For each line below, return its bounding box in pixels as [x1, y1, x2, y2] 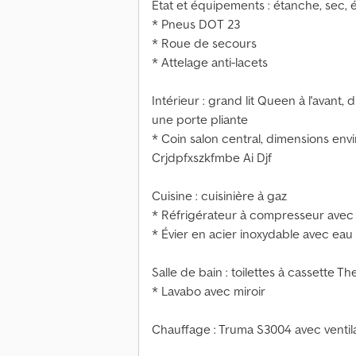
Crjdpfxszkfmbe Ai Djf [152, 149, 272, 166]
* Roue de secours [152, 35, 257, 52]
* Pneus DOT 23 [152, 16, 240, 33]
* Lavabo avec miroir [152, 283, 265, 300]
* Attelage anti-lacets [152, 54, 268, 71]
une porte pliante [152, 111, 248, 128]
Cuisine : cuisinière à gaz [152, 188, 287, 204]
